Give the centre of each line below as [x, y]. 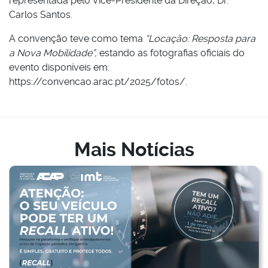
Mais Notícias [134, 149]
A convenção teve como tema [77, 38]
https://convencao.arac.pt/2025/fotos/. [98, 81]
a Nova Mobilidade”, [54, 53]
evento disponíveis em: [59, 67]
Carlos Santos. [41, 14]
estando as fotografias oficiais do [172, 53]
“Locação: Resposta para [200, 38]
